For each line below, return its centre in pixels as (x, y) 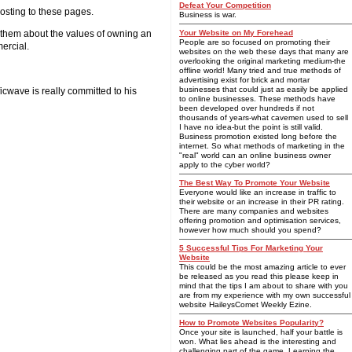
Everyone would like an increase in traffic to (258, 192)
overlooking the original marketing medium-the (262, 61)
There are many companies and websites (254, 211)
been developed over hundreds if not (247, 108)
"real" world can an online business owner (255, 155)
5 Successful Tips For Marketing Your (251, 248)
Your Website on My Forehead (236, 33)
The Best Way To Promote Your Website (255, 183)
